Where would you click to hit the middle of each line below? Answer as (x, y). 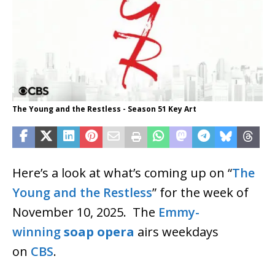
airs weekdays (178, 231)
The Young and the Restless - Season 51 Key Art (104, 109)
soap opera (99, 231)
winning (37, 231)
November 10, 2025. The (85, 212)
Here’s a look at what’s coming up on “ (122, 172)
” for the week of (200, 192)
